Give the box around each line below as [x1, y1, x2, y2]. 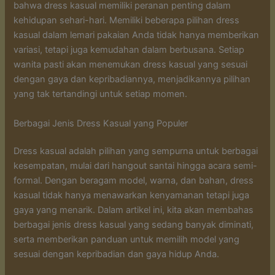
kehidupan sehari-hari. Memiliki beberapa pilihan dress [14, 15, 240, 26]
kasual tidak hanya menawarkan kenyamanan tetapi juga [14, 190, 250, 201]
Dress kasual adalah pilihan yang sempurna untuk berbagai [14, 145, 258, 157]
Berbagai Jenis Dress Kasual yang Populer [14, 117, 188, 129]
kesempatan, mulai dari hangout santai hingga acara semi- [14, 160, 258, 172]
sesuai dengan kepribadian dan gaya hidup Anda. [14, 249, 220, 260]
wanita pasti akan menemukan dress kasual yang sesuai [14, 59, 248, 71]
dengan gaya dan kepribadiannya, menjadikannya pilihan [14, 74, 251, 85]
